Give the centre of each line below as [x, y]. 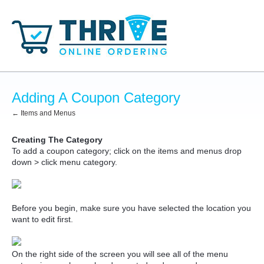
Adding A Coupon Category [96, 98]
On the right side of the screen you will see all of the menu [120, 254]
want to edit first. [42, 219]
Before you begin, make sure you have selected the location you [131, 208]
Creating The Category [57, 140]
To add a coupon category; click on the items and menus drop [127, 151]
